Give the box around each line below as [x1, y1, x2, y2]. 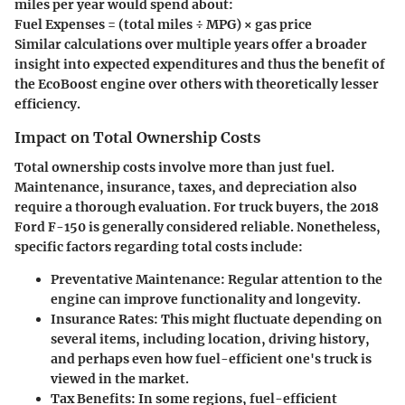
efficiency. [14, 96, 80, 113]
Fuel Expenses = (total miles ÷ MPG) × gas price [14, 16, 312, 33]
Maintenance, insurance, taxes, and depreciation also [14, 178, 357, 195]
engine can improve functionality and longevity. [51, 290, 361, 307]
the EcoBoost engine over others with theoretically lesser [14, 76, 379, 93]
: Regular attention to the [221, 270, 382, 287]
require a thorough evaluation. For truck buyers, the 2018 [14, 198, 379, 215]
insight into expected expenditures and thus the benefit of [14, 56, 385, 73]
